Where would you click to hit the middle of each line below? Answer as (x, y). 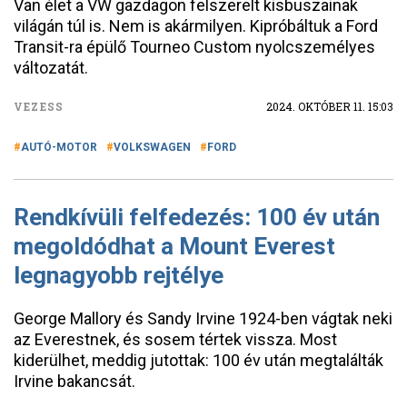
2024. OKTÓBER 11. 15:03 (330, 106)
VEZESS (39, 106)
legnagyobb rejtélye (119, 275)
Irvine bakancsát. (74, 381)
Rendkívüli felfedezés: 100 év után (197, 217)
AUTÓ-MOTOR (59, 147)
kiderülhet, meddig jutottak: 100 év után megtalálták (199, 360)
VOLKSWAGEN (152, 147)
